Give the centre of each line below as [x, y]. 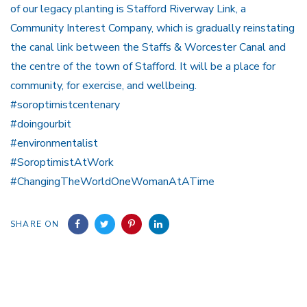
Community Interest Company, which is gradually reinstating [152, 28]
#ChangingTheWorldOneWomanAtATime [112, 181]
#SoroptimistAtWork [62, 162]
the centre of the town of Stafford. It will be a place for [143, 66]
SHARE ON [35, 224]
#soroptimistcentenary [65, 105]
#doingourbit [41, 124]
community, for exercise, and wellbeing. [103, 85]
